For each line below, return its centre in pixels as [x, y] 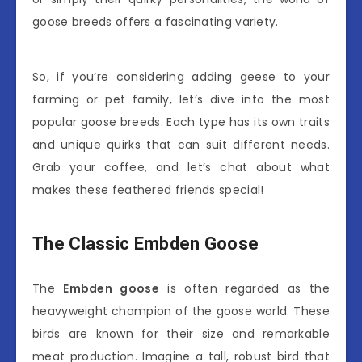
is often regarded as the [244, 288]
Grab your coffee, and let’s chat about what [181, 167]
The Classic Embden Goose [146, 244]
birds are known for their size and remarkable [181, 333]
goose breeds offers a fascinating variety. [156, 21]
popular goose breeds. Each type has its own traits [181, 122]
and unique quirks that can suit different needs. [181, 144]
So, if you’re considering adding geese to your [181, 76]
